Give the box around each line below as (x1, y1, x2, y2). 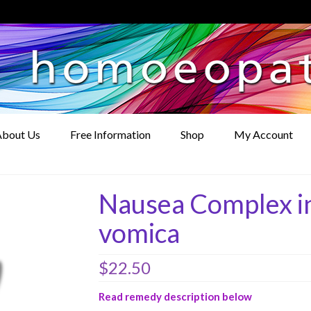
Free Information (69, 128, 151, 141)
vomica (98, 217, 180, 249)
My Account (233, 128, 293, 141)
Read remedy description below (98, 290, 252, 303)
